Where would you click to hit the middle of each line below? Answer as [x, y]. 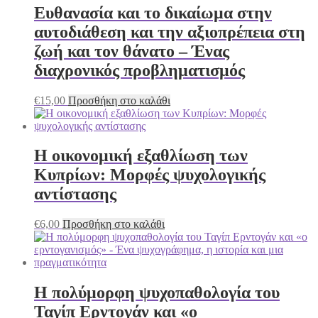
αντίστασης [75, 194]
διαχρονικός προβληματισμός [139, 70]
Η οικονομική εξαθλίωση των [141, 156]
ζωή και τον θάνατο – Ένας [132, 51]
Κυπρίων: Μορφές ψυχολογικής [150, 175]
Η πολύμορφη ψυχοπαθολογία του [157, 293]
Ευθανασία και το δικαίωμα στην [153, 12]
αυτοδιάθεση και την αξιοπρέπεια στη [170, 32]
